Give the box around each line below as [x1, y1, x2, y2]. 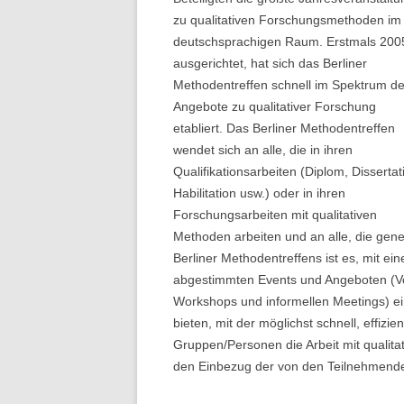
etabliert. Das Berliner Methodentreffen [173, 121, 395, 135]
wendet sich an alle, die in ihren [173, 142, 353, 157]
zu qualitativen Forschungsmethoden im [173, 13, 401, 27]
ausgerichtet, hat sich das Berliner [173, 56, 367, 70]
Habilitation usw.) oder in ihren [173, 186, 345, 200]
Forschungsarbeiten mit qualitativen [173, 207, 377, 222]
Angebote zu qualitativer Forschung [173, 99, 376, 114]
